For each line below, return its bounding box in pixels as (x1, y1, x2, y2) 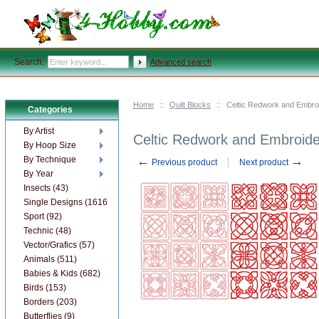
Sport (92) (23, 211, 62, 221)
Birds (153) (23, 283, 66, 293)
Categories (28, 105, 73, 115)
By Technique (23, 155, 76, 164)
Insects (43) (23, 183, 68, 193)
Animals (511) (23, 254, 77, 264)
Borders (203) (23, 297, 77, 307)
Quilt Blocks (169, 100, 211, 109)
